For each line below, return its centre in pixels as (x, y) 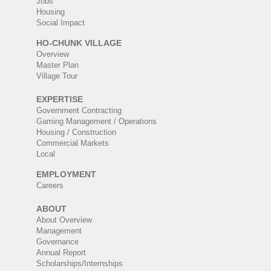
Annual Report (61, 253)
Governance (57, 242)
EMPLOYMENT (66, 175)
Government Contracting (79, 111)
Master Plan (57, 65)
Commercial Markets (72, 143)
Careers (50, 186)
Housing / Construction (76, 132)
